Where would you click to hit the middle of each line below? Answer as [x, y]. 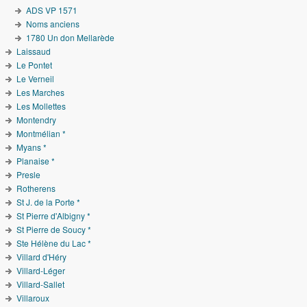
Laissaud [34, 51]
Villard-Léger [41, 271]
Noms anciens [52, 24]
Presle [29, 175]
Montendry [37, 120]
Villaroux [33, 298]
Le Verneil [36, 79]
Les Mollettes [41, 106]
